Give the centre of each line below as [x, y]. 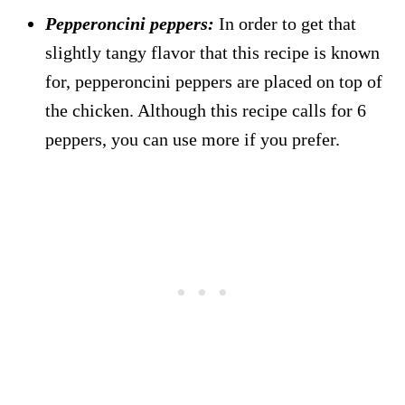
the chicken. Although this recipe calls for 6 [206, 110]
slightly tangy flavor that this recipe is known [212, 52]
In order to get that [285, 23]
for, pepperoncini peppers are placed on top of [214, 81]
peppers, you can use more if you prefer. [193, 139]
